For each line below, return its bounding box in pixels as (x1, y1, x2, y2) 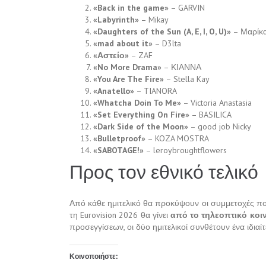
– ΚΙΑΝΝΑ (161, 62, 201, 73)
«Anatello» (93, 85, 134, 97)
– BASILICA (189, 109, 232, 121)
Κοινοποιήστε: (69, 252, 118, 261)
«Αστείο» (93, 50, 129, 61)
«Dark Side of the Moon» (93, 121, 188, 132)
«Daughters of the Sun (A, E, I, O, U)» (93, 26, 231, 37)
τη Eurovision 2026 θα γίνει (69, 210, 170, 221)
